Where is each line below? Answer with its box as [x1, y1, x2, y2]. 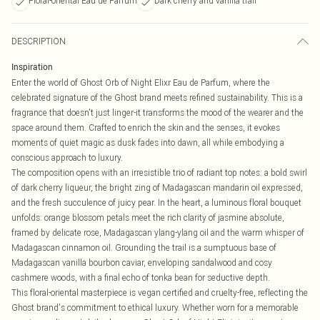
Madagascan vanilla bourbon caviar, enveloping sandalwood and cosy [11, 257, 272, 268]
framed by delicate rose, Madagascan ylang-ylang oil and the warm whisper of [11, 227, 304, 238]
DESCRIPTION [11, 36, 66, 46]
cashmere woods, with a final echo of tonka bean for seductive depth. [11, 272, 270, 283]
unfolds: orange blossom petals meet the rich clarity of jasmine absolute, [11, 212, 284, 223]
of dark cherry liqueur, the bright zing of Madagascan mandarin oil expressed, [11, 182, 303, 193]
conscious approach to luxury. [11, 152, 123, 163]
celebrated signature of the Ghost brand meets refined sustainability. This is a [11, 92, 303, 103]
